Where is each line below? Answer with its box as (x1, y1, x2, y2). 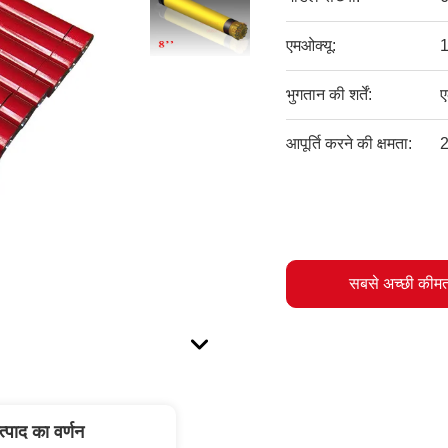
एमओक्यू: (286, 37, 337, 54)
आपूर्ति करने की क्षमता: (286, 135, 413, 152)
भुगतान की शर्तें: (286, 86, 373, 103)
